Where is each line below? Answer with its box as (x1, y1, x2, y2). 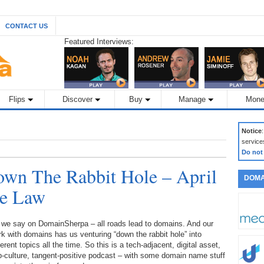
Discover (62, 95, 93, 104)
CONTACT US (5, 22, 48, 29)
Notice (242, 127, 262, 134)
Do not (242, 148, 263, 156)
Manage (179, 95, 206, 104)
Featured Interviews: (64, 37, 134, 46)
